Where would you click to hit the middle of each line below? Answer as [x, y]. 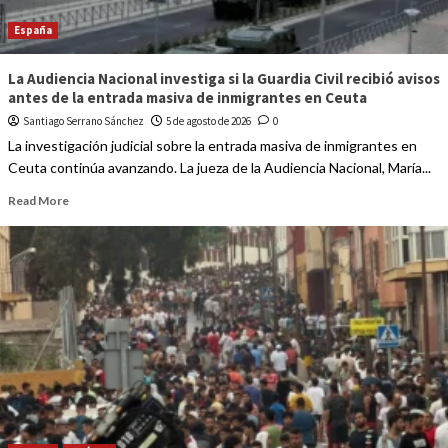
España [32, 30]
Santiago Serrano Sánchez [83, 121]
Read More [38, 201]
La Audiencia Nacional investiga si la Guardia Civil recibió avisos [223, 79]
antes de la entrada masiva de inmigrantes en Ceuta [187, 98]
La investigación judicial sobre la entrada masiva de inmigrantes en [212, 146]
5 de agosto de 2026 [208, 121]
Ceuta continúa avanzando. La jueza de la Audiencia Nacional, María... [219, 168]
